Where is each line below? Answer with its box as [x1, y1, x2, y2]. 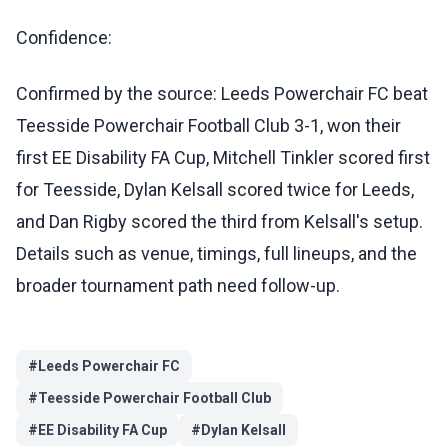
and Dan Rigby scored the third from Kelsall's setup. [16, 211, 423, 233]
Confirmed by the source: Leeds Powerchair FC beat [16, 83, 428, 105]
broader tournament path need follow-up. [16, 275, 340, 297]
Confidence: [16, 27, 112, 49]
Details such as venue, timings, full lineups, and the [16, 243, 417, 265]
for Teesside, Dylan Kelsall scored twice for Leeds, [16, 179, 414, 201]
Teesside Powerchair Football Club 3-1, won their [16, 115, 401, 137]
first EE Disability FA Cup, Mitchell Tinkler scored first [16, 147, 430, 169]
